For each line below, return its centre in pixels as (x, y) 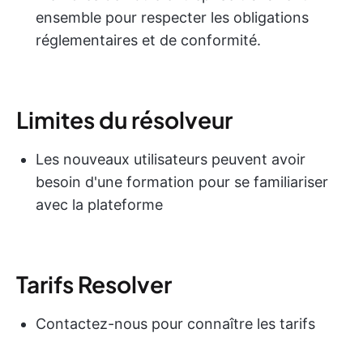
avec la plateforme (99, 204)
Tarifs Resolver (94, 284)
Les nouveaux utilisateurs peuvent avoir (171, 159)
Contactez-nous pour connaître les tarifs (175, 323)
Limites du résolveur (124, 119)
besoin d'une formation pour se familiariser (182, 181)
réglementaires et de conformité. (148, 40)
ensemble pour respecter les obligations (172, 17)
